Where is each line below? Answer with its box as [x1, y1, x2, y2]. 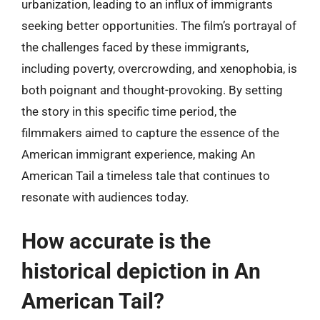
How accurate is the [21, 228, 211, 254]
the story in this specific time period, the [21, 104, 236, 119]
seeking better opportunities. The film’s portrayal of [21, 19, 296, 33]
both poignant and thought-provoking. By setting [21, 83, 283, 97]
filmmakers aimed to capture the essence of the [21, 126, 279, 140]
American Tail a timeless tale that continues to [21, 169, 270, 183]
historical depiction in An [21, 258, 261, 284]
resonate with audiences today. [21, 190, 189, 204]
